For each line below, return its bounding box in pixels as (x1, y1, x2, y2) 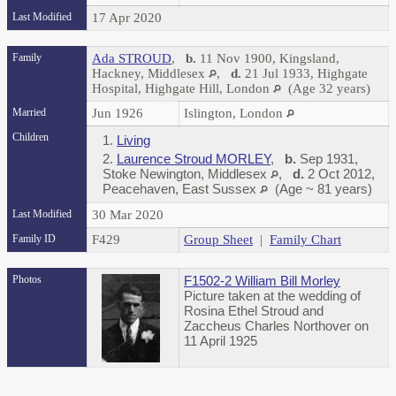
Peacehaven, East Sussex (103, 181, 260, 197)
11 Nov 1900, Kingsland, (196, 51, 339, 66)
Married (12, 106, 46, 119)
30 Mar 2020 (92, 208, 167, 223)
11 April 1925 (184, 333, 257, 349)
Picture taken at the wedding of (184, 288, 361, 304)
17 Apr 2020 (92, 11, 165, 26)
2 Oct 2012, (304, 166, 375, 182)
